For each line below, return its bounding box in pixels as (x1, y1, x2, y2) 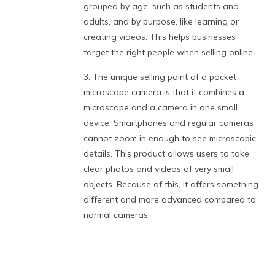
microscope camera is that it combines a (83, 87, 245, 98)
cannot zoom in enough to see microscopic (83, 133, 257, 144)
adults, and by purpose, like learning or (83, 16, 239, 28)
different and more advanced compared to (83, 194, 257, 206)
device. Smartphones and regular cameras (83, 117, 254, 129)
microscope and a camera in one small (83, 102, 238, 114)
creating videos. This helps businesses (83, 31, 236, 43)
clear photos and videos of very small (83, 163, 234, 175)
